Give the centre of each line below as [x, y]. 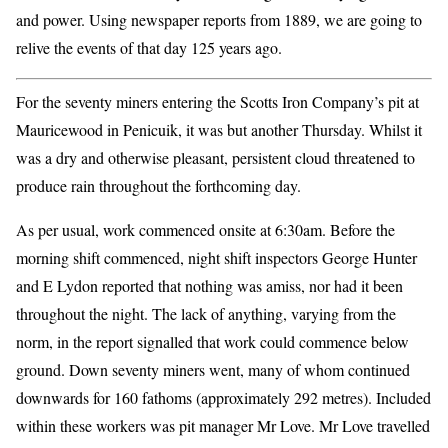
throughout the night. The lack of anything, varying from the [206, 314]
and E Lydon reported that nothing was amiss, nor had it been [209, 286]
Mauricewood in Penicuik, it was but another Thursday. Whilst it [219, 130]
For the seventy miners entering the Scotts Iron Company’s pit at [217, 102]
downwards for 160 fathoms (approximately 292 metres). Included [223, 398]
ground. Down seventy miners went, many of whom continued [213, 370]
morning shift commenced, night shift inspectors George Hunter [216, 258]
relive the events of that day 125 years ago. [149, 48]
